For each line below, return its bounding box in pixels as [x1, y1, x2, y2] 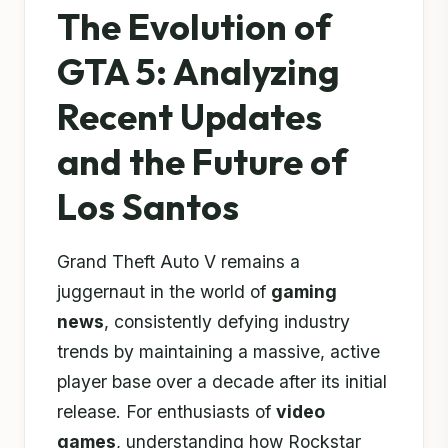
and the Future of [57, 139, 347, 184]
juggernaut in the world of [57, 281, 271, 302]
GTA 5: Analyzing [57, 49, 340, 94]
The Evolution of [57, 4, 331, 49]
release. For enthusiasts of [57, 401, 276, 422]
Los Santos [57, 184, 239, 229]
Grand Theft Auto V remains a [57, 251, 300, 272]
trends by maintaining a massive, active [57, 341, 380, 362]
